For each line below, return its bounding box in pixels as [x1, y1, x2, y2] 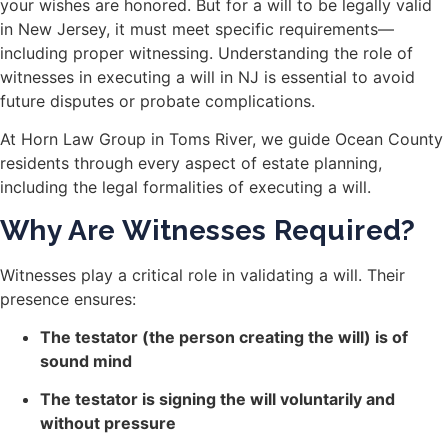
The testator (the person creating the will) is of [40, 326, 408, 347]
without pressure [40, 413, 176, 434]
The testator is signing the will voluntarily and [40, 389, 395, 410]
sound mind [40, 350, 132, 371]
